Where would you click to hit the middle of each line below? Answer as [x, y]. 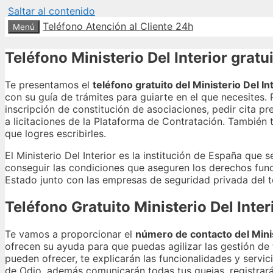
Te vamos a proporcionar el [70, 234]
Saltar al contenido [51, 11]
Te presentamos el [49, 84]
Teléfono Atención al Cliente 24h [118, 26]
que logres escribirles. [55, 133]
